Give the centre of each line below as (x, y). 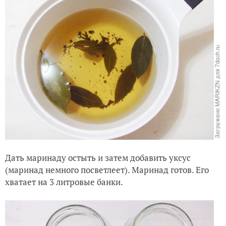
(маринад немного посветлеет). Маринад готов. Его (107, 169)
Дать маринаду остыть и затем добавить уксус (98, 157)
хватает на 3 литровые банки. (64, 182)
